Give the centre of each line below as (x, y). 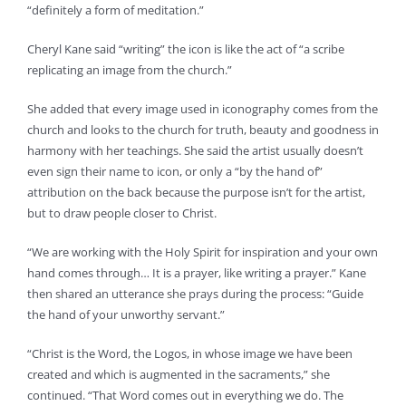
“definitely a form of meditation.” (115, 10)
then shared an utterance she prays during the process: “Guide (195, 294)
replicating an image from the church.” (129, 70)
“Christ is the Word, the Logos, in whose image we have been (189, 354)
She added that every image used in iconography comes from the (202, 109)
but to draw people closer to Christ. (121, 213)
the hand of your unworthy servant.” (126, 315)
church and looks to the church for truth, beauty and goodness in (203, 130)
